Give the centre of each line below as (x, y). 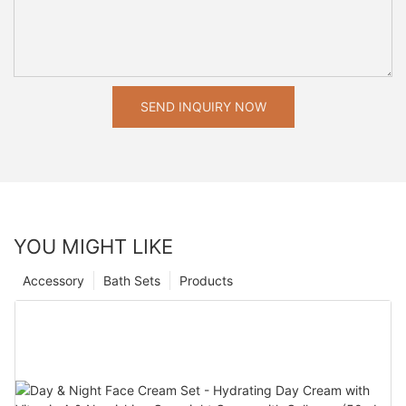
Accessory (53, 281)
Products (206, 281)
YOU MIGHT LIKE (93, 247)
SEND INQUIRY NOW (203, 107)
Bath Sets (132, 281)
